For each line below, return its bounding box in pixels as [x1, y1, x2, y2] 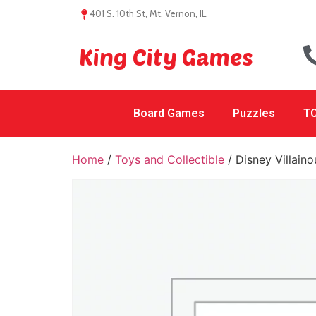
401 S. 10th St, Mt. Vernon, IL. [90, 8, 208, 19]
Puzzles [232, 107, 275, 120]
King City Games [79, 43, 253, 70]
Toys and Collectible [115, 152, 224, 166]
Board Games [133, 107, 205, 120]
